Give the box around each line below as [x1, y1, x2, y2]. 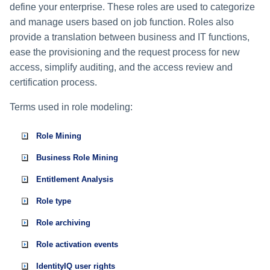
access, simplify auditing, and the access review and [10, 61, 233, 72]
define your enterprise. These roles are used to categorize [10, 1, 255, 12]
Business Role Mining [36, 152, 118, 162]
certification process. [10, 77, 97, 87]
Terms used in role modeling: [10, 101, 133, 112]
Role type [36, 196, 71, 206]
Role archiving [36, 218, 90, 227]
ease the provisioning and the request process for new [10, 46, 240, 57]
